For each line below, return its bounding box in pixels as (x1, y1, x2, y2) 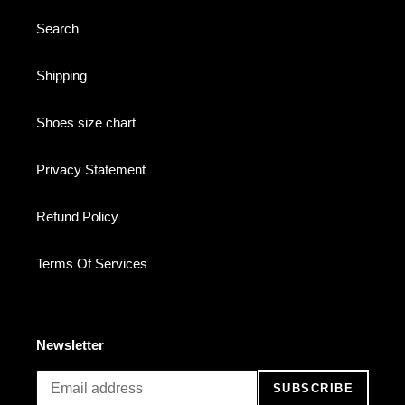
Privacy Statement (36, 162, 146, 178)
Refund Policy (36, 209, 118, 225)
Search (36, 21, 79, 37)
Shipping (36, 68, 87, 84)
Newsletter (36, 337, 104, 353)
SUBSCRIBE (272, 381, 353, 396)
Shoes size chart (36, 115, 136, 131)
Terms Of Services (36, 256, 147, 272)
